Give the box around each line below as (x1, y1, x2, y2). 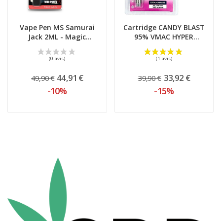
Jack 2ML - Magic (28, 32, 86, 41)
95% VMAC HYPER (134, 32, 194, 41)
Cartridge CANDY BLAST (123, 22, 205, 32)
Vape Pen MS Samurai (19, 22, 95, 32)
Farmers (43, 41, 72, 51)
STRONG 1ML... (138, 41, 189, 51)
